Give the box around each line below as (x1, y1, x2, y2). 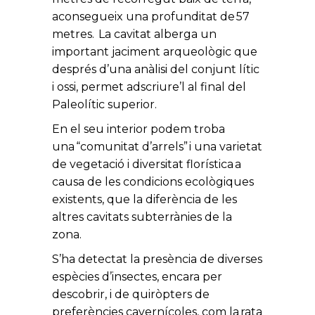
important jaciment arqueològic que (52, 45, 257, 58)
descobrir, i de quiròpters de (52, 288, 210, 301)
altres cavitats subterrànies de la (52, 210, 232, 224)
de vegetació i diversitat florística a (52, 157, 241, 171)
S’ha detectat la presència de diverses (52, 252, 262, 266)
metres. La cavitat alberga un (52, 27, 217, 41)
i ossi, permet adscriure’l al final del (52, 80, 246, 94)
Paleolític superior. (52, 98, 157, 111)
